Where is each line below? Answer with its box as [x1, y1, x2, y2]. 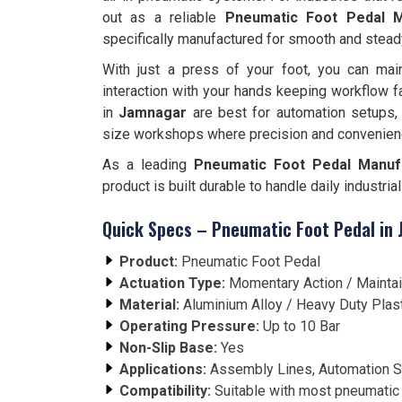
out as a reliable [102, 9, 225, 26]
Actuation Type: [119, 275, 225, 292]
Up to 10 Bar [259, 318, 340, 335]
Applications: [119, 361, 206, 378]
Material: [119, 296, 179, 313]
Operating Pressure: [119, 318, 259, 335]
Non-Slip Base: [119, 339, 217, 356]
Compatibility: [119, 382, 211, 399]
